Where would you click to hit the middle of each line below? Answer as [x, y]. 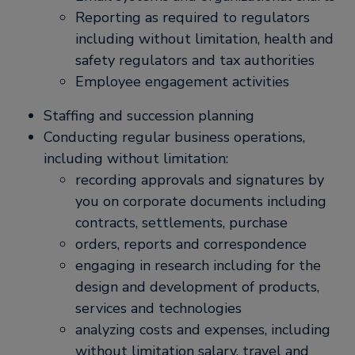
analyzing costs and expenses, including [203, 330]
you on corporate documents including [201, 201]
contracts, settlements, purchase [181, 223]
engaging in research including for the [198, 265]
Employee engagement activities [182, 82]
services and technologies [158, 308]
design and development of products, [197, 287]
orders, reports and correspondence [191, 244]
